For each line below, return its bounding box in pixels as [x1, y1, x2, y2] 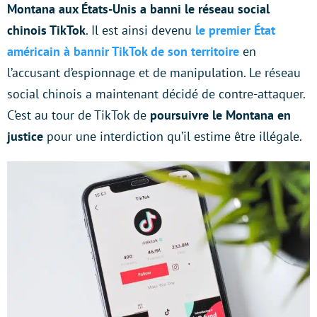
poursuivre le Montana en [146, 107, 291, 123]
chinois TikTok [7, 22, 86, 38]
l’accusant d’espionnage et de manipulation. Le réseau [7, 64, 301, 81]
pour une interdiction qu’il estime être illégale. [43, 128, 302, 144]
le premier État [195, 22, 275, 38]
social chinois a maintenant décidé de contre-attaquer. [7, 86, 305, 102]
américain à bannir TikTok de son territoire [7, 43, 239, 59]
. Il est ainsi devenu [86, 22, 195, 38]
